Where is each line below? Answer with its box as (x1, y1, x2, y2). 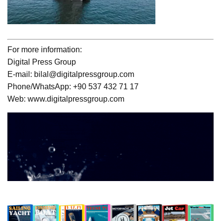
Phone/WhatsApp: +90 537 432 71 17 (7, 82, 139, 91)
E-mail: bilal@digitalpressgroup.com (7, 70, 134, 78)
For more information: (7, 45, 82, 54)
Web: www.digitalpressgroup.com (7, 94, 124, 103)
